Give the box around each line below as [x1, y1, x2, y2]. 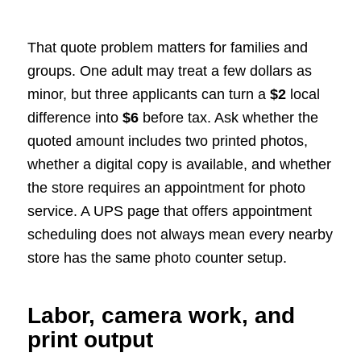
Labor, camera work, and [27, 303, 295, 329]
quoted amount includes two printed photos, [27, 133, 308, 150]
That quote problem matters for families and [27, 39, 308, 56]
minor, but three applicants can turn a [27, 86, 270, 103]
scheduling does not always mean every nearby [27, 226, 333, 243]
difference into [27, 110, 122, 127]
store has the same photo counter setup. [27, 250, 287, 267]
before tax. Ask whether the [138, 110, 318, 127]
